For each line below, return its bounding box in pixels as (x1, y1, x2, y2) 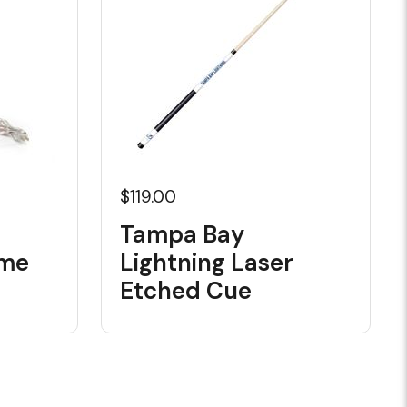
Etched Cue (119, 275, 252, 306)
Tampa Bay (119, 219, 244, 250)
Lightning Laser (119, 247, 293, 278)
